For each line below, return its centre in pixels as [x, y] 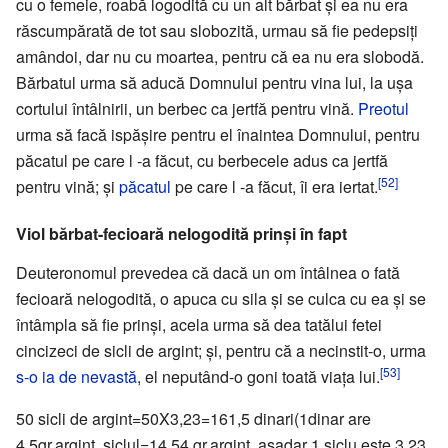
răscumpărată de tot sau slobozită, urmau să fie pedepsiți [217, 30]
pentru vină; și [67, 186]
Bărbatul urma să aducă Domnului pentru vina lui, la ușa [214, 82]
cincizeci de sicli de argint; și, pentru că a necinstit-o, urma [221, 350]
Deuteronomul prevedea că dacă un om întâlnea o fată [208, 272]
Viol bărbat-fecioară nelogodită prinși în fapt [181, 233]
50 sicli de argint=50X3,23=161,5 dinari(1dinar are [193, 418]
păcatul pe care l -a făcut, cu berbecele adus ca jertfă [202, 160]
